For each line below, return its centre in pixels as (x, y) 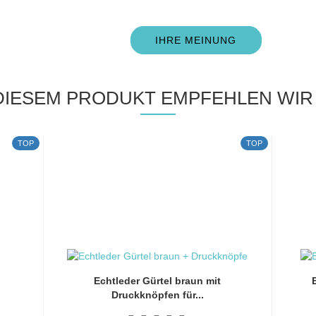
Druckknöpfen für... (157, 295)
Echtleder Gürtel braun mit (158, 281)
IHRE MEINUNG (196, 40)
